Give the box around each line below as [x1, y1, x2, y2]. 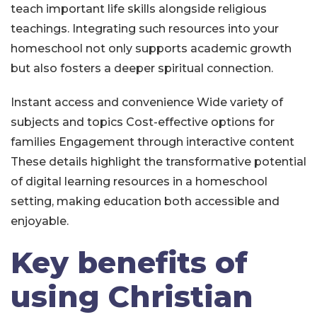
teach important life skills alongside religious [11, 2, 267, 16]
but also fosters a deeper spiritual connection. [11, 62, 273, 75]
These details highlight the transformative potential [11, 155, 306, 168]
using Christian [11, 278, 253, 315]
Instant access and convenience [11, 96, 194, 109]
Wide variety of [197, 96, 283, 109]
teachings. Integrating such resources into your [11, 22, 279, 35]
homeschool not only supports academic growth [11, 42, 292, 55]
